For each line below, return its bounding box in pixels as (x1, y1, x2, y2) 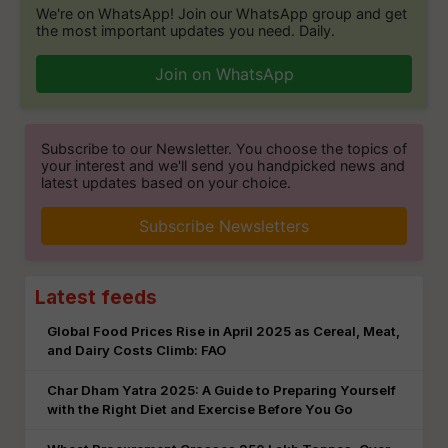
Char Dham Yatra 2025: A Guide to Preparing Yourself (47, 382, 396, 398)
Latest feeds (35, 285, 157, 309)
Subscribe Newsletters (139, 216, 309, 236)
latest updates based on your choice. (41, 174, 291, 191)
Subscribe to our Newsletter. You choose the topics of (41, 140, 407, 157)
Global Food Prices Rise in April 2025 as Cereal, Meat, (47, 323, 400, 339)
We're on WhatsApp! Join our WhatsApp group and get (36, 5, 407, 22)
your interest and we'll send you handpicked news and (41, 157, 405, 174)
